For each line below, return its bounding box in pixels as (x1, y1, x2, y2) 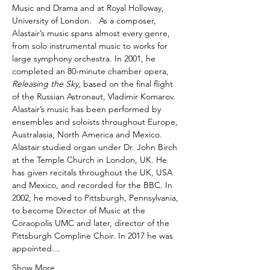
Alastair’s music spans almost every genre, (12, 28, 172, 39)
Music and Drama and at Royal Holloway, (12, 2, 166, 13)
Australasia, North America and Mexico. (12, 129, 165, 140)
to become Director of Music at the (12, 205, 148, 216)
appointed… (12, 243, 60, 254)
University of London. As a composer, (12, 15, 159, 26)
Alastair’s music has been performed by (12, 104, 163, 115)
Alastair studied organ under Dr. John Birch (12, 142, 180, 152)
